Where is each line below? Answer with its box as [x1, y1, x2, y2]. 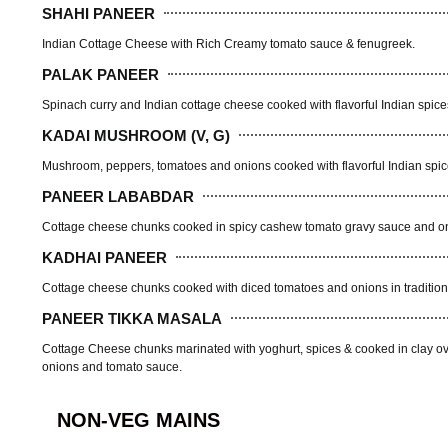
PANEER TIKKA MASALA [42, 309, 222, 327]
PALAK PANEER [42, 65, 159, 83]
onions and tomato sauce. [42, 360, 182, 375]
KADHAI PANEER [42, 248, 167, 266]
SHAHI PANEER [42, 4, 155, 22]
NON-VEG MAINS [57, 409, 220, 432]
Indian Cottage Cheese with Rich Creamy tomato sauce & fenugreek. [42, 37, 415, 52]
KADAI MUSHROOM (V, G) [42, 126, 230, 144]
